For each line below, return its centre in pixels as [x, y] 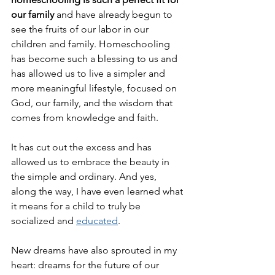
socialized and [44, 220]
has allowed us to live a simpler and [89, 73]
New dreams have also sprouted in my [95, 250]
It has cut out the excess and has [83, 147]
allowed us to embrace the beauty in [91, 161]
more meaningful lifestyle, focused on [95, 88]
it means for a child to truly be [77, 206]
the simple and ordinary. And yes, [85, 176]
